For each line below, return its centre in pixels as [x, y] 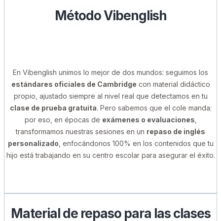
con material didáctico [173, 84]
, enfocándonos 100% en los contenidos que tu [136, 143]
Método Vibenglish [110, 15]
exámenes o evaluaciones [148, 119]
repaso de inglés [176, 131]
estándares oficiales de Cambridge [74, 84]
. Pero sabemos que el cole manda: [154, 108]
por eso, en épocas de [63, 119]
